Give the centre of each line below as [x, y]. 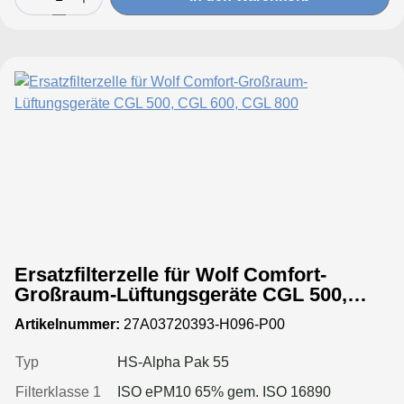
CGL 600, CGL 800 [99, 314]
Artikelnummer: [67, 324]
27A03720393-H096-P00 [202, 324]
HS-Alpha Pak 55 [173, 362]
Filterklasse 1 [58, 391]
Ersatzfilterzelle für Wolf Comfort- [170, 274]
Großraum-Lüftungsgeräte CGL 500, [181, 294]
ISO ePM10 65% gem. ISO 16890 [224, 391]
